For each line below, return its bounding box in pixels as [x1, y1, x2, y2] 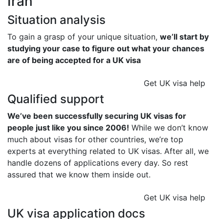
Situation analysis [7, 13, 106, 27]
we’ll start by [160, 32, 209, 42]
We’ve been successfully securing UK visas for [7, 111, 186, 121]
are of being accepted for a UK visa [7, 55, 141, 66]
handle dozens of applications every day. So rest [7, 158, 188, 168]
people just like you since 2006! [7, 123, 129, 133]
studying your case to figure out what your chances [7, 44, 204, 54]
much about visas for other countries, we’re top [7, 134, 183, 145]
